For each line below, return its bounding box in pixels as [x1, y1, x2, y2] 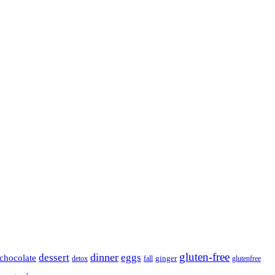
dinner [90, 251, 118, 264]
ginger [155, 254, 177, 263]
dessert [39, 252, 69, 264]
